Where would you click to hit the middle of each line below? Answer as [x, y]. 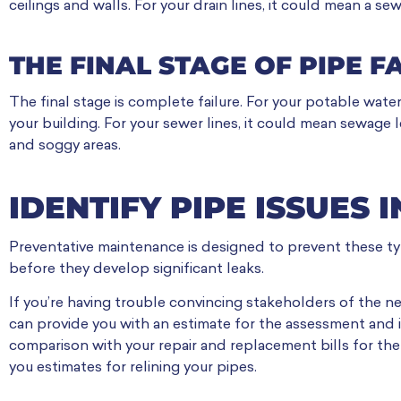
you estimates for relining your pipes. [133, 368]
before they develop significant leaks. [137, 269]
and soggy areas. [65, 145]
